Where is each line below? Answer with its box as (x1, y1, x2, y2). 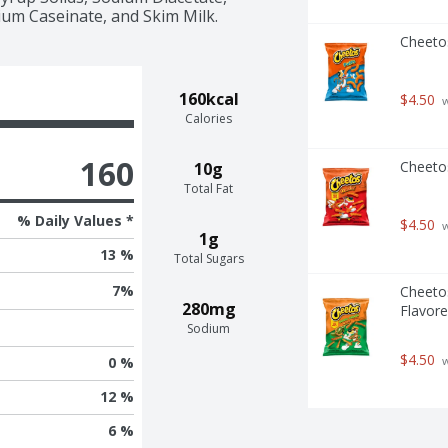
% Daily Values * (16, 210, 134, 230)
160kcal (178, 87, 239, 110)
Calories (185, 109, 233, 127)
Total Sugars (173, 249, 244, 267)
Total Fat (184, 179, 234, 197)
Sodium (187, 319, 231, 337)
